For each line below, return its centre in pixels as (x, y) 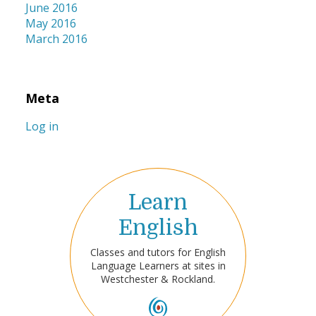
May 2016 (51, 24)
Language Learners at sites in (158, 266)
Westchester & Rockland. (158, 279)
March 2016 (56, 39)
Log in (42, 126)
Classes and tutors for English (158, 253)
